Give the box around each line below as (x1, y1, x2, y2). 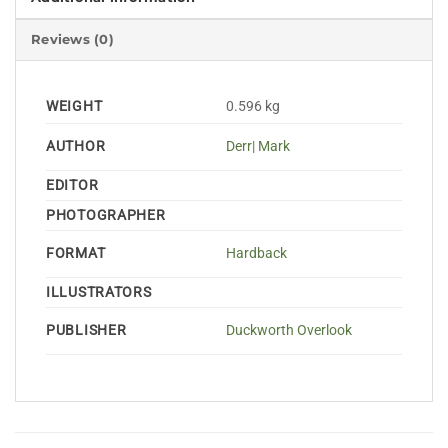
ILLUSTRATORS (46, 283, 152, 301)
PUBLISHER (46, 321, 127, 339)
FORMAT (46, 244, 106, 262)
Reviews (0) (31, 31, 114, 47)
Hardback (226, 244, 288, 262)
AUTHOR (46, 137, 106, 155)
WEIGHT (46, 97, 103, 115)
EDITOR (46, 176, 99, 194)
